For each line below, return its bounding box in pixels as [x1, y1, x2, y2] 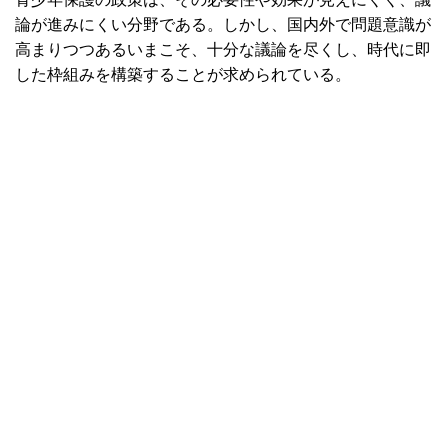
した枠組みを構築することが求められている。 [15, 65, 351, 83]
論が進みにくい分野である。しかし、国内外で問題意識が [15, 15, 431, 33]
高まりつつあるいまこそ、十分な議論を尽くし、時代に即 [15, 40, 431, 58]
